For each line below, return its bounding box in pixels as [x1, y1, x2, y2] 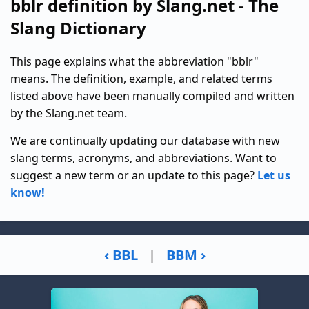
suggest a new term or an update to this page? [10, 168, 257, 183]
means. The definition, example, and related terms [10, 71, 272, 86]
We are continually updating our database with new [10, 133, 280, 148]
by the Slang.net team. [10, 106, 127, 121]
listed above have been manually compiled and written [10, 88, 295, 103]
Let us [257, 168, 290, 183]
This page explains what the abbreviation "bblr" [10, 54, 259, 69]
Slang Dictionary [10, 17, 146, 39]
